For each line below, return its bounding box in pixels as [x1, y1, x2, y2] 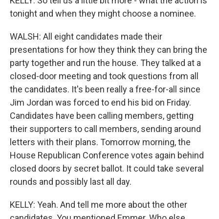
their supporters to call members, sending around [10, 124, 201, 134]
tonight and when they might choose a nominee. [10, 8, 196, 19]
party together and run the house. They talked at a [10, 58, 201, 68]
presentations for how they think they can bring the [10, 44, 207, 55]
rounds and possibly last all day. [10, 176, 131, 187]
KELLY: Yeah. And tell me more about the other [10, 199, 187, 210]
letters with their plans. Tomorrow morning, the [10, 137, 191, 147]
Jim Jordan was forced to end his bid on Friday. [10, 97, 191, 108]
